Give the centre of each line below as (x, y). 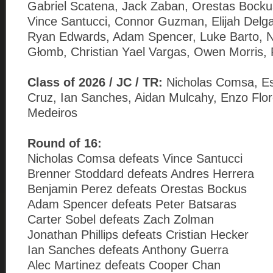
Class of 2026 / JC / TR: (97, 82)
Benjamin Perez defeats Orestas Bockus (137, 189)
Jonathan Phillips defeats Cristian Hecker (138, 234)
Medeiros (52, 112)
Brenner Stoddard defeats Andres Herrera (141, 173)
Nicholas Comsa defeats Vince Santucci (135, 158)
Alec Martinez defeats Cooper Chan (124, 265)
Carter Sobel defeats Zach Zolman (121, 219)
